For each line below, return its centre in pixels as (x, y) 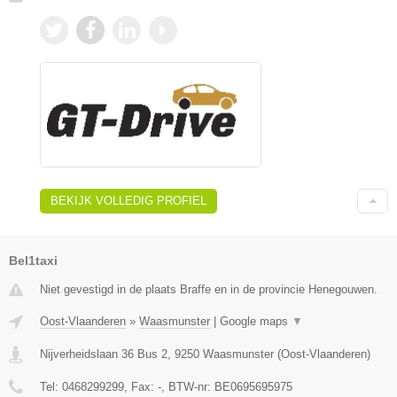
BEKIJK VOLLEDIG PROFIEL (128, 201)
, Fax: (141, 387)
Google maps (256, 322)
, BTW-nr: (188, 387)
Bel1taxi (33, 261)
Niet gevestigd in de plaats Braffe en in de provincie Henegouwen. (209, 290)
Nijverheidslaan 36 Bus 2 (104, 354)
